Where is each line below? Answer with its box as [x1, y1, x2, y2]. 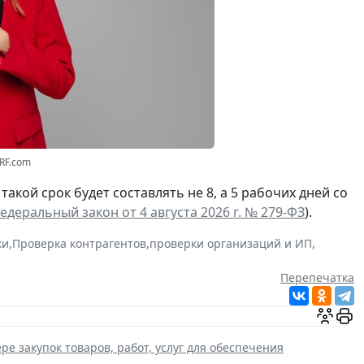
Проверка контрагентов [12, 236, 146, 252]
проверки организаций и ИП [149, 236, 312, 252]
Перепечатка [280, 270, 354, 286]
